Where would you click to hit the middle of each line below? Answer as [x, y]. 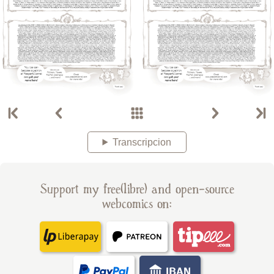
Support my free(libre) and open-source [137, 189]
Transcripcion [142, 142]
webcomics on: [137, 204]
